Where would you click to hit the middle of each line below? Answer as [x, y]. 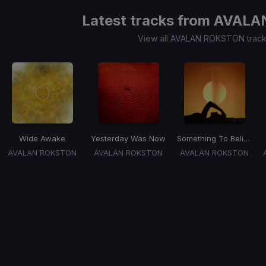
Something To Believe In [246, 139]
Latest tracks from [148, 21]
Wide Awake [42, 139]
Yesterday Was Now [128, 139]
